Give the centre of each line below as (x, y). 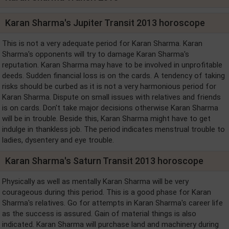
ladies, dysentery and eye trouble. (58, 140)
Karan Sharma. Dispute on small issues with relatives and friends (111, 97)
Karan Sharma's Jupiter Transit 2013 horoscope (105, 22)
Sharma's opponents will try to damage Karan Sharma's (96, 54)
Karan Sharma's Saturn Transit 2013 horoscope (104, 161)
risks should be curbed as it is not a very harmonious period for (109, 86)
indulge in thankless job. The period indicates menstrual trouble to (113, 129)
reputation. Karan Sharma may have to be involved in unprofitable (112, 65)
